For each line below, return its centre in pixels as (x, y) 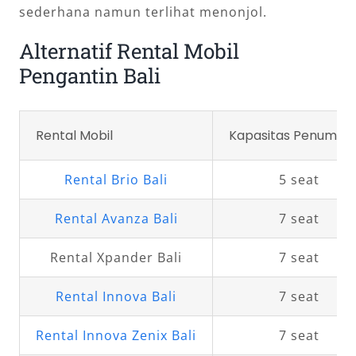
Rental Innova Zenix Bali (116, 336)
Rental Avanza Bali (116, 219)
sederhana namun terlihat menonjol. (143, 12)
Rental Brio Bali (116, 180)
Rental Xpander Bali (116, 258)
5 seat (299, 180)
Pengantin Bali (90, 75)
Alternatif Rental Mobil (129, 50)
